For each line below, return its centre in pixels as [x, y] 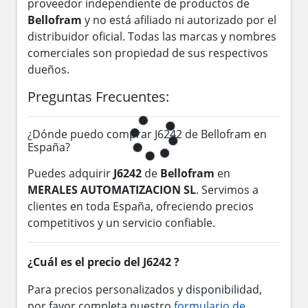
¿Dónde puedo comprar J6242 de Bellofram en [147, 134]
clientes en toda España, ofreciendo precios [141, 206]
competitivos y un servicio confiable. [121, 222]
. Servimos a [227, 189]
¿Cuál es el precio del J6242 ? [103, 262]
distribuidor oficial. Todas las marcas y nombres [152, 36]
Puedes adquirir [70, 173]
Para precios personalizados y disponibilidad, [145, 289]
